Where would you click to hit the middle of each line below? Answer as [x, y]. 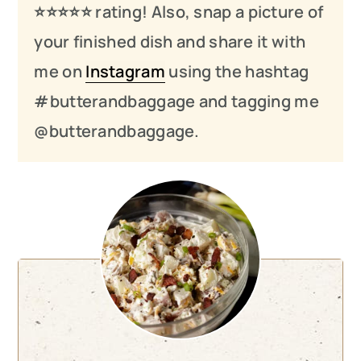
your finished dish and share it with [170, 42]
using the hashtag [237, 72]
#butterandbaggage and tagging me [176, 102]
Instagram [125, 72]
